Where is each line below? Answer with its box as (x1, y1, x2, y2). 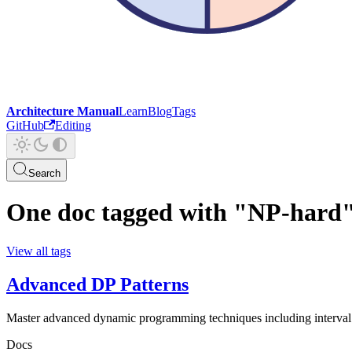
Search (28, 167, 60, 179)
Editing (54, 119, 91, 132)
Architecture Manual (6, 104, 119, 118)
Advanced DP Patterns (6, 273, 189, 295)
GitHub (6, 119, 44, 132)
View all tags (6, 244, 71, 258)
